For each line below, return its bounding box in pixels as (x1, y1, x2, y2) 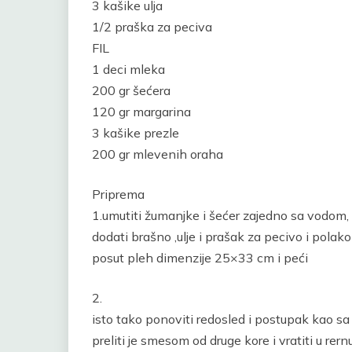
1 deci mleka (92, 61, 165, 77)
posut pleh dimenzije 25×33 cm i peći (92, 250, 308, 266)
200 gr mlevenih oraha (92, 146, 223, 162)
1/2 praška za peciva (92, 19, 212, 35)
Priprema (92, 186, 145, 202)
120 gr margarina (92, 104, 191, 119)
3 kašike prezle (92, 125, 179, 141)
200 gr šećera (92, 82, 170, 98)
